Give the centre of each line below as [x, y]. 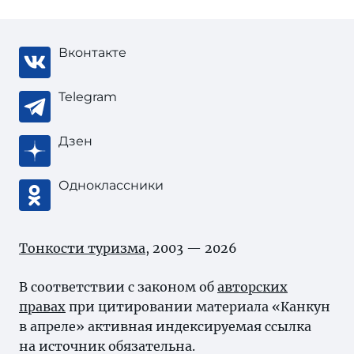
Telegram [88, 97]
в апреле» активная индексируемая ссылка [165, 326]
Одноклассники [111, 185]
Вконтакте [92, 53]
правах [42, 307]
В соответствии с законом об [118, 287]
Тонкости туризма [82, 248]
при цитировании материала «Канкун [198, 307]
